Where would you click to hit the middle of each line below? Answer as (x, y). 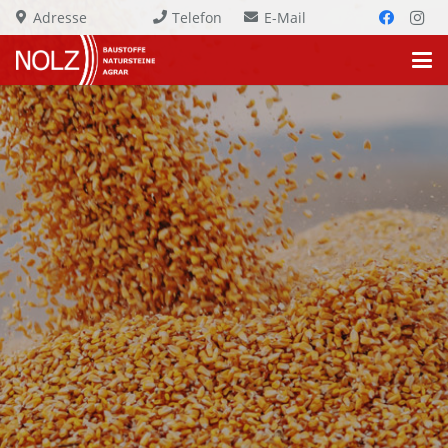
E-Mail (285, 17)
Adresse (59, 17)
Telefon (197, 17)
